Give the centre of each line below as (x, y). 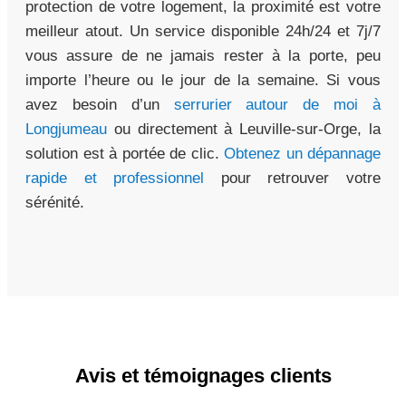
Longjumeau (66, 130)
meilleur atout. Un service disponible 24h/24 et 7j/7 (203, 32)
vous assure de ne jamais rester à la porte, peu (203, 56)
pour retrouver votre (293, 179)
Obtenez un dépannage (302, 154)
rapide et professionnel (115, 179)
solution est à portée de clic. (125, 154)
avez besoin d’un (100, 105)
